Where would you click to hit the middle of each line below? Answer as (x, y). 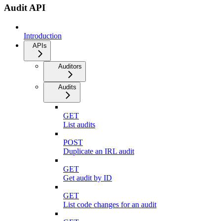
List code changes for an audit (110, 204)
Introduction (43, 36)
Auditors (70, 66)
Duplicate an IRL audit (99, 151)
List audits (79, 124)
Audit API (25, 7)
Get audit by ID (88, 178)
